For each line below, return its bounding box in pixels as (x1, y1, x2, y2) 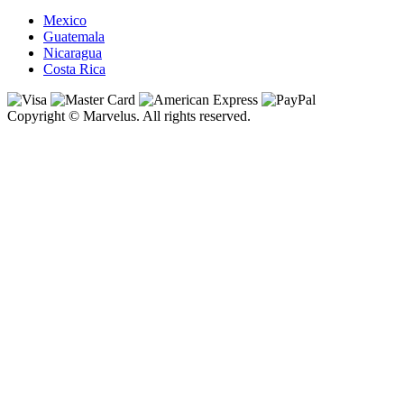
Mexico (43, 13, 87, 29)
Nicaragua (43, 45, 102, 61)
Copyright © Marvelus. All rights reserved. (7, 108, 251, 124)
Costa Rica (43, 61, 106, 78)
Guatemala (43, 29, 105, 45)
